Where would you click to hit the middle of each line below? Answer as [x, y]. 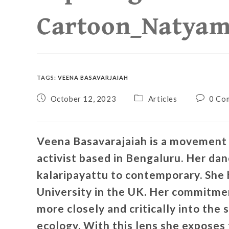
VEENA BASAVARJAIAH [93, 77]
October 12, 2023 [83, 99]
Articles [163, 99]
